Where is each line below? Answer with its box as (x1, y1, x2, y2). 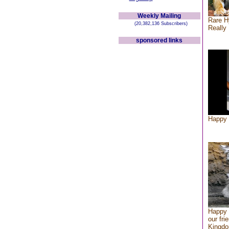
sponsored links (136, 37, 182, 44)
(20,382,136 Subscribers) (131, 21, 188, 26)
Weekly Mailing (138, 12, 181, 19)
